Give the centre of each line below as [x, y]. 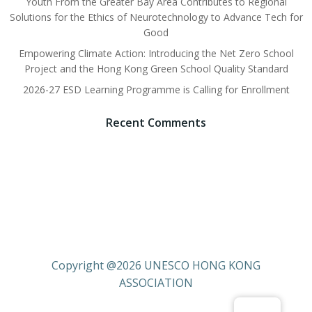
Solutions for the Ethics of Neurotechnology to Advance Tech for [156, 17]
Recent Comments [156, 123]
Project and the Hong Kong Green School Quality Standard [156, 69]
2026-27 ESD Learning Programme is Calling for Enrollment [156, 89]
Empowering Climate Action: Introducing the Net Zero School [156, 53]
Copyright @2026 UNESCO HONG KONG [156, 265]
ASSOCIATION [156, 283]
